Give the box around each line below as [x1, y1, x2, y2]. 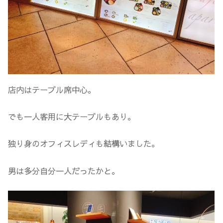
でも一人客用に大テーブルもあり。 [8, 111, 136, 122]
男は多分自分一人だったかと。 [8, 165, 120, 176]
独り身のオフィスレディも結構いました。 [8, 138, 160, 149]
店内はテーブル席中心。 [8, 84, 96, 95]
